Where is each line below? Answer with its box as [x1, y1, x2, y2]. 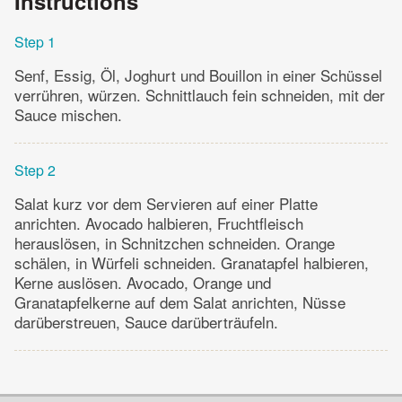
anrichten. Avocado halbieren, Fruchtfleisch [14, 211, 303, 234]
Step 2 [14, 159, 56, 180]
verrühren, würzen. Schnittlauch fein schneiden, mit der [14, 83, 385, 106]
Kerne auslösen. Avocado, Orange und [14, 270, 271, 293]
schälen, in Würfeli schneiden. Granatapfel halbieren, [14, 250, 369, 274]
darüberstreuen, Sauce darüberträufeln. [14, 310, 278, 333]
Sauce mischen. [14, 102, 122, 126]
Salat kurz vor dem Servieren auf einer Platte [14, 191, 318, 214]
